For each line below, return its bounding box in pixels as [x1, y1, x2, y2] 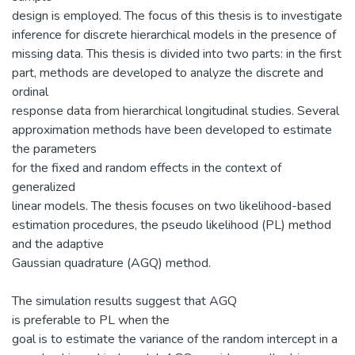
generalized [12, 177, 75, 196]
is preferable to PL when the [12, 311, 170, 329]
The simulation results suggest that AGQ [12, 292, 237, 310]
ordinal [12, 82, 48, 101]
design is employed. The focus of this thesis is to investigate [12, 6, 342, 25]
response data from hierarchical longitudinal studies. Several [12, 101, 339, 120]
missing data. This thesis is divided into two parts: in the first [12, 44, 342, 63]
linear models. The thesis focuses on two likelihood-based [12, 197, 331, 215]
